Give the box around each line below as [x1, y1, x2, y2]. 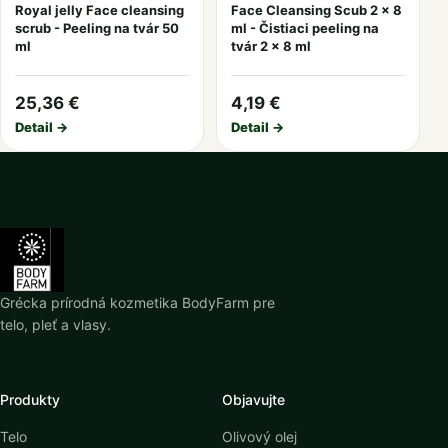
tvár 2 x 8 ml [231, 38, 311, 54]
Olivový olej [222, 428, 297, 445]
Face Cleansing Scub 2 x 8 [231, 2, 402, 18]
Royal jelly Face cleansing [15, 2, 184, 18]
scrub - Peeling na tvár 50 [15, 20, 179, 36]
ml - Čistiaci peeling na [231, 20, 379, 36]
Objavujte [222, 391, 285, 408]
